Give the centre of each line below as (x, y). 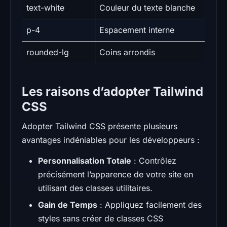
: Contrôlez (154, 160)
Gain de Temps (68, 204)
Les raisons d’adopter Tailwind (112, 91)
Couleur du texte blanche (147, 7)
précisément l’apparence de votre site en (116, 174)
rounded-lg (48, 52)
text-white (45, 7)
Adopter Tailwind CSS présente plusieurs (100, 126)
